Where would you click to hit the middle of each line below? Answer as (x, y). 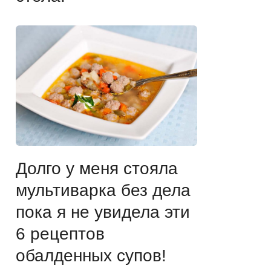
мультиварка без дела (103, 190)
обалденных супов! (91, 255)
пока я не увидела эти (103, 212)
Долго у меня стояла (97, 168)
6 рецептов (60, 233)
